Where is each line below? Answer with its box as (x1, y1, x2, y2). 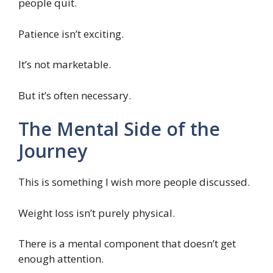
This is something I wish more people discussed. (18, 175, 250, 190)
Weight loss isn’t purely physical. (18, 205, 175, 220)
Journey (18, 138, 87, 164)
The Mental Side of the (18, 116, 220, 142)
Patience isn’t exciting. (18, 26, 124, 41)
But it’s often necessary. (18, 88, 131, 102)
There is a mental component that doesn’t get (18, 236, 236, 251)
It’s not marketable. (18, 57, 111, 72)
